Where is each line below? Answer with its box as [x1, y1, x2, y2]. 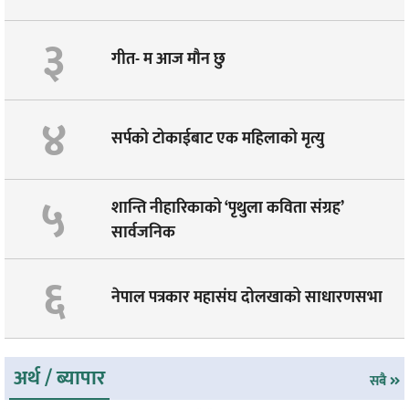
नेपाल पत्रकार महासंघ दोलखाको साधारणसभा [111, 284, 383, 312]
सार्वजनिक [111, 218, 175, 246]
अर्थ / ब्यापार [14, 361, 105, 395]
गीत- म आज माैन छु [111, 46, 225, 74]
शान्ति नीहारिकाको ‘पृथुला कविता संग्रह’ [111, 194, 343, 222]
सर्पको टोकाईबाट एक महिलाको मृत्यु [111, 125, 324, 153]
